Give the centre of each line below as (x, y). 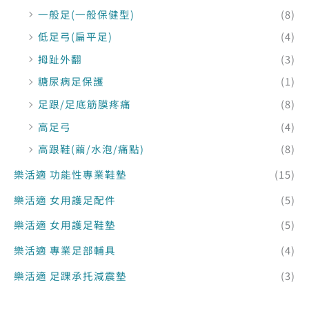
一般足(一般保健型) (86, 14)
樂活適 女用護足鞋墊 (65, 225)
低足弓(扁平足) (75, 37)
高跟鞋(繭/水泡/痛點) (91, 149)
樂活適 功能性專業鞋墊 (70, 175)
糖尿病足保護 (71, 81)
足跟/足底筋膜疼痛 (84, 104)
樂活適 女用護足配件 (65, 199)
